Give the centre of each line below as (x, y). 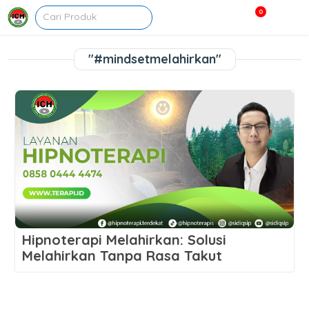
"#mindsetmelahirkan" (154, 59)
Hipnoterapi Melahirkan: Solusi (124, 240)
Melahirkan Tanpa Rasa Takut (122, 256)
